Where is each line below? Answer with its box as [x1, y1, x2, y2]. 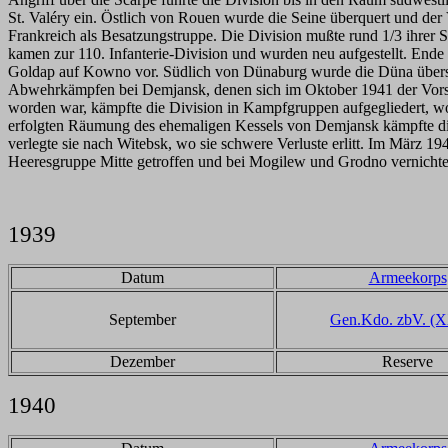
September [109, 311, 176, 328]
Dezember [110, 353, 175, 370]
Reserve [382, 353, 433, 370]
